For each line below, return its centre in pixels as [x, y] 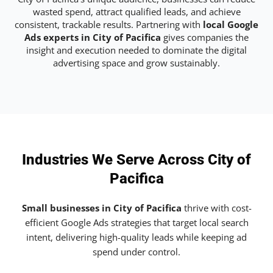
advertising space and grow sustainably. [136, 62]
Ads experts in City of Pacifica [93, 37]
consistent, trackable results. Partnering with [109, 24]
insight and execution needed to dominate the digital [136, 50]
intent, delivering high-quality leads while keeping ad [136, 237]
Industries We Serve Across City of [136, 160]
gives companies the [205, 37]
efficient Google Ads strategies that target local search [136, 223]
